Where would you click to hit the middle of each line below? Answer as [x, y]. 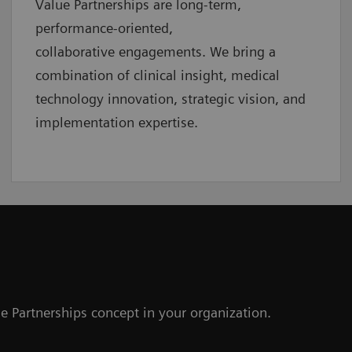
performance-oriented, [104, 27]
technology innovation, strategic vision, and [170, 98]
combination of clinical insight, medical [158, 75]
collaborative [75, 51]
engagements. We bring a [197, 51]
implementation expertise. [117, 122]
